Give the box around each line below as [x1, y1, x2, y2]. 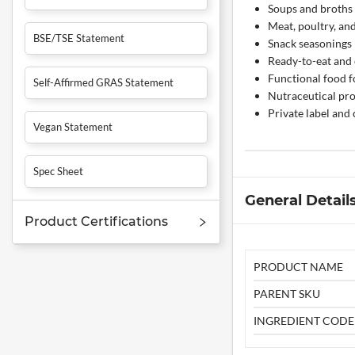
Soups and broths [267, 2, 353, 16]
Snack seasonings [267, 36, 352, 51]
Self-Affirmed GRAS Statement [33, 76, 174, 90]
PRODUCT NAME [253, 260, 343, 274]
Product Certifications [25, 214, 168, 230]
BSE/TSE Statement [33, 32, 124, 45]
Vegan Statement [33, 120, 113, 134]
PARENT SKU [253, 287, 320, 301]
